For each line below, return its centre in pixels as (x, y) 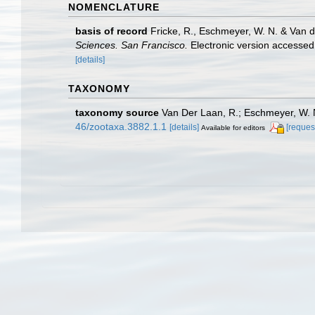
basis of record (111, 31)
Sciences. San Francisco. (131, 45)
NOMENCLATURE (114, 7)
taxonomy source (117, 112)
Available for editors (233, 128)
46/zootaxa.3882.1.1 (121, 127)
